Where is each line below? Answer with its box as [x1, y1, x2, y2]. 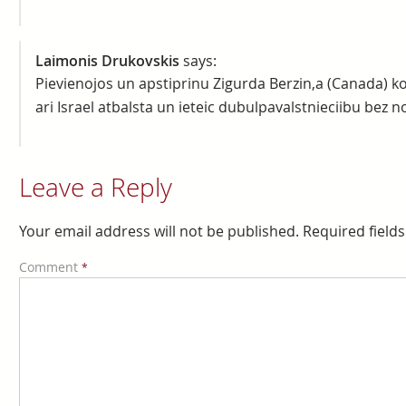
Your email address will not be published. [18, 221, 299, 242]
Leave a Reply [18, 170, 172, 205]
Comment [18, 258, 82, 276]
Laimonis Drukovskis [34, 51, 179, 72]
